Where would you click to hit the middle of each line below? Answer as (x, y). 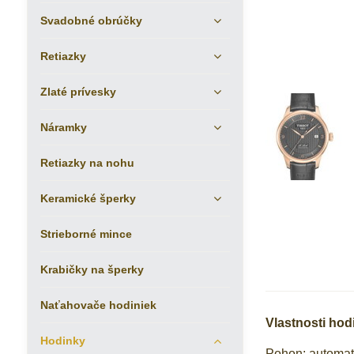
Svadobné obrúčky (91, 21)
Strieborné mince (86, 234)
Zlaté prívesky (78, 92)
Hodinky (62, 341)
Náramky (63, 127)
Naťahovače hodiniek (98, 305)
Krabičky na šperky (92, 269)
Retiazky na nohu (87, 163)
